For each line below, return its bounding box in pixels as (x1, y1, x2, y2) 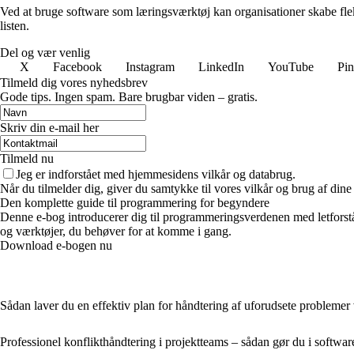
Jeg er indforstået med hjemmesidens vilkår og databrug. (16, 167, 296, 181)
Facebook (53, 59, 102, 73)
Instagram (126, 59, 175, 73)
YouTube (268, 59, 314, 73)
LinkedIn (198, 59, 244, 73)
